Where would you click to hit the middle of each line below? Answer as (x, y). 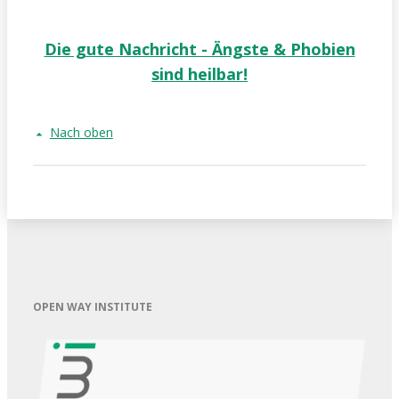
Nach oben (81, 133)
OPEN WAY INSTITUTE (92, 307)
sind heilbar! (199, 74)
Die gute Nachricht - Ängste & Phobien (199, 49)
